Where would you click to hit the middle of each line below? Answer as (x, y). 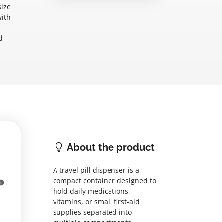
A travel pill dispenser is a (96, 170)
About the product (110, 147)
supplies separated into (92, 212)
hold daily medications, (92, 191)
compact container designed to (105, 181)
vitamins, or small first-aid (96, 202)
